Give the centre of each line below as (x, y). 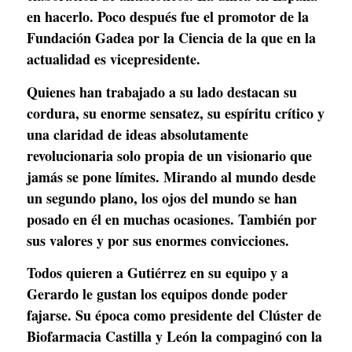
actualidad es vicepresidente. (114, 59)
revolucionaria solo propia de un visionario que (169, 155)
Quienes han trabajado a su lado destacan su (162, 92)
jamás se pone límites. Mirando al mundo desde (171, 176)
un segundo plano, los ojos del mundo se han (162, 198)
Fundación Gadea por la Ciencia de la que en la (171, 38)
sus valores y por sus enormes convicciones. (160, 240)
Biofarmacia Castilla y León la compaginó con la (174, 337)
